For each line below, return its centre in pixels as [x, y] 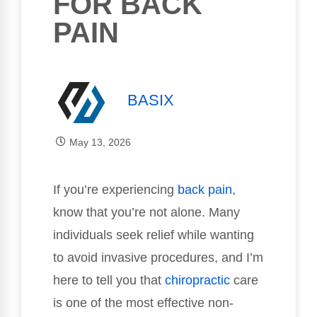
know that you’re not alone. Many [146, 212]
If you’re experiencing [115, 189]
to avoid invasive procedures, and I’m [158, 257]
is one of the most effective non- [143, 302]
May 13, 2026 [100, 142]
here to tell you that [109, 280]
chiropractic [197, 280]
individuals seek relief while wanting [154, 235]
